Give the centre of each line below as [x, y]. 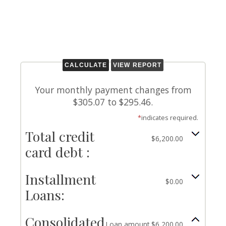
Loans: [45, 195]
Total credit [60, 136]
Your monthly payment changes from [113, 90]
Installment [61, 179]
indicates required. [170, 118]
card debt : [58, 152]
